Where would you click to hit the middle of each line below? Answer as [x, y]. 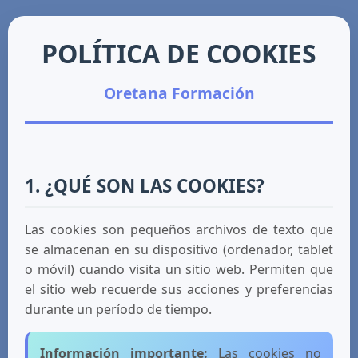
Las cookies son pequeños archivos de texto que [179, 229]
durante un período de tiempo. [118, 309]
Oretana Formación [179, 93]
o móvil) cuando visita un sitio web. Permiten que [179, 269]
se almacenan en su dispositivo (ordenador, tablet [179, 249]
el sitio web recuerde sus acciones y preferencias [179, 289]
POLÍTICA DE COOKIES [179, 53]
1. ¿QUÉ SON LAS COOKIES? [145, 186]
